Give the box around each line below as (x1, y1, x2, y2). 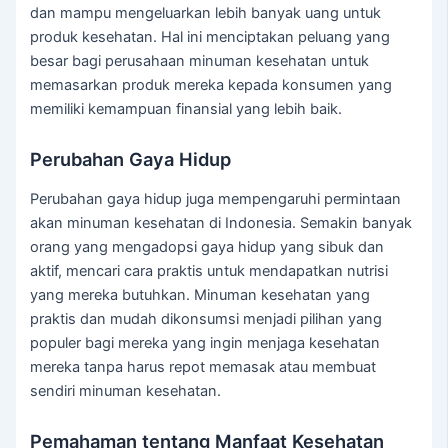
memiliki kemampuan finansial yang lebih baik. (30, 100, 343, 119)
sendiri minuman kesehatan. (30, 381, 222, 400)
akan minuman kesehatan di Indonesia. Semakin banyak (30, 213, 413, 232)
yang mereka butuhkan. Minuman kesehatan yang (30, 285, 371, 304)
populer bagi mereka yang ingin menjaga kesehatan (30, 333, 381, 352)
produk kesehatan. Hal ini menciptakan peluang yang (30, 28, 391, 47)
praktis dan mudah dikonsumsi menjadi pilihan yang (30, 309, 383, 328)
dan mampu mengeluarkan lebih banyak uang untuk (30, 4, 382, 23)
